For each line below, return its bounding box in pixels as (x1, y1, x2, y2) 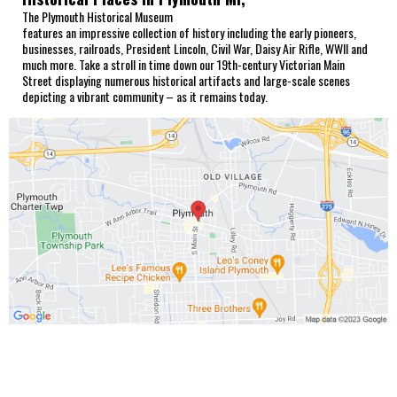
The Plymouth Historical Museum (22, 6, 173, 26)
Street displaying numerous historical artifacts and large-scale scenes (22, 70, 350, 90)
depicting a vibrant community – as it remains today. (22, 86, 268, 105)
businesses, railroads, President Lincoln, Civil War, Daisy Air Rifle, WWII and (22, 38, 368, 58)
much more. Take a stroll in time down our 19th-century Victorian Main (22, 54, 345, 74)
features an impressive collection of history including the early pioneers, (22, 22, 356, 42)
